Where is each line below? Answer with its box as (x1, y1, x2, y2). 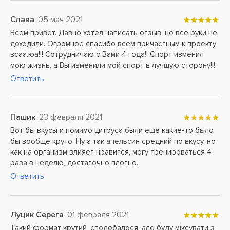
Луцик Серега (10, 209, 64, 220)
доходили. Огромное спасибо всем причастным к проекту (10, 39, 216, 48)
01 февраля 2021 (67, 209, 129, 220)
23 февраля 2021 (39, 112, 102, 122)
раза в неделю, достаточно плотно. (10, 158, 138, 167)
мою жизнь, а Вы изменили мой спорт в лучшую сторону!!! (10, 61, 215, 70)
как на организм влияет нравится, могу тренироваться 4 (10, 147, 212, 157)
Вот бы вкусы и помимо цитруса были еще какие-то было (10, 126, 214, 135)
